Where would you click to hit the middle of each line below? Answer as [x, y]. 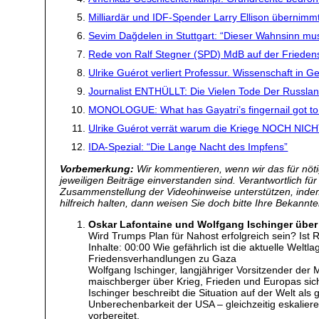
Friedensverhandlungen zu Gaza [163, 258]
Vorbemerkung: [97, 168]
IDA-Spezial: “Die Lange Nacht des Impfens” [188, 147]
